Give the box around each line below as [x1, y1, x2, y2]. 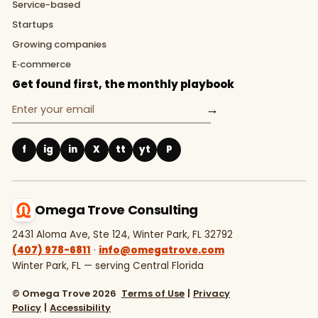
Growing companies [12, 37, 106, 51]
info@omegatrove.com [99, 243, 224, 257]
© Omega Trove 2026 [12, 286, 119, 300]
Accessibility [50, 300, 111, 314]
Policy [12, 300, 41, 314]
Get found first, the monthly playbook [12, 76, 234, 92]
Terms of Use [121, 286, 185, 300]
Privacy [193, 286, 230, 300]
